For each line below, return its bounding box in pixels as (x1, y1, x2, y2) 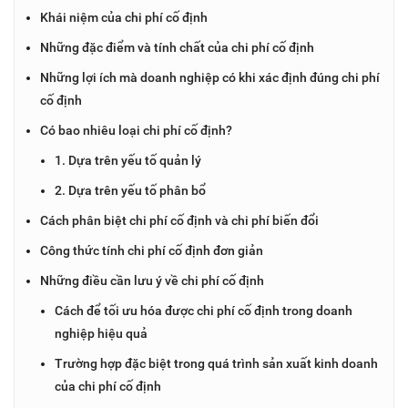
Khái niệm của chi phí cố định (40, 9, 208, 25)
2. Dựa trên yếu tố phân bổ (55, 182, 206, 198)
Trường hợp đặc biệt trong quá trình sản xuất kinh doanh (55, 355, 378, 371)
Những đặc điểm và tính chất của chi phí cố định (40, 39, 314, 55)
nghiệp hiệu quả (55, 325, 148, 341)
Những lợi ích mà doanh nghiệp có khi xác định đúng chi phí (40, 69, 380, 85)
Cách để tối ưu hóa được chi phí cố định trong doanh (55, 302, 352, 318)
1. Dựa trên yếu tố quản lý (55, 152, 201, 168)
